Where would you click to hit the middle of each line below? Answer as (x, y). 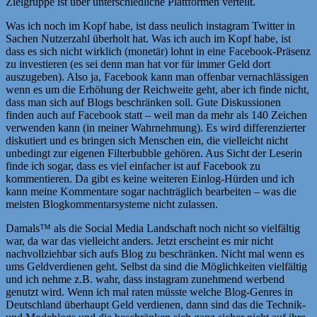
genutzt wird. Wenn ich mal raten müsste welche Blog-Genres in (149, 292)
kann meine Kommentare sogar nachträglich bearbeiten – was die (151, 191)
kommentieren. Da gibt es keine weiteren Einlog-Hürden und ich (150, 178)
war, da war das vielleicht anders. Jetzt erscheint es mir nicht (139, 241)
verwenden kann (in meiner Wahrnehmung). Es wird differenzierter (156, 127)
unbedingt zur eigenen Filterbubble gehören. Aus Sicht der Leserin (154, 153)
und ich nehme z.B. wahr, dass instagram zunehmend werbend (145, 279)
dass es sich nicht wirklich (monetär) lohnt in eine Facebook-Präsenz (158, 51)
